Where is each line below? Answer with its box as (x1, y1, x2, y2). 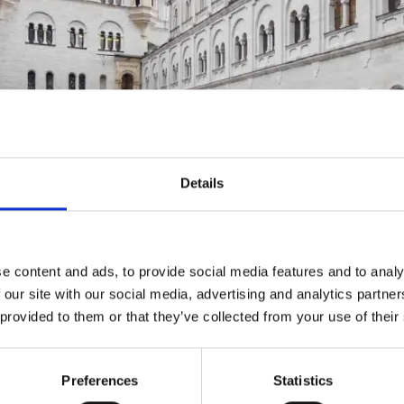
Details (179, 174, 225, 190)
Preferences (61, 372, 139, 388)
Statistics (273, 372, 333, 388)
